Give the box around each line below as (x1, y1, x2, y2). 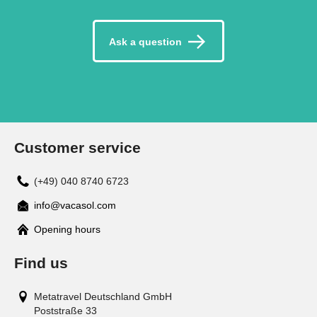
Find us (14, 254, 68, 271)
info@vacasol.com (34, 199, 116, 211)
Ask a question (109, 36, 182, 48)
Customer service (14, 139, 141, 156)
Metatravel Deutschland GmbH (34, 290, 172, 302)
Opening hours (34, 223, 100, 235)
